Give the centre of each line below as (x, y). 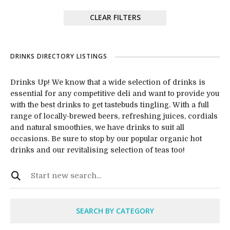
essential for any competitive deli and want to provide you (115, 93)
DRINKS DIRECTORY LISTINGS (59, 56)
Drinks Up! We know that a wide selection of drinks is (108, 82)
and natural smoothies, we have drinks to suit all (97, 127)
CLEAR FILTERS (115, 17)
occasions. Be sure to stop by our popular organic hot (106, 139)
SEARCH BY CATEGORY (115, 211)
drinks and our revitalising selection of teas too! (98, 150)
